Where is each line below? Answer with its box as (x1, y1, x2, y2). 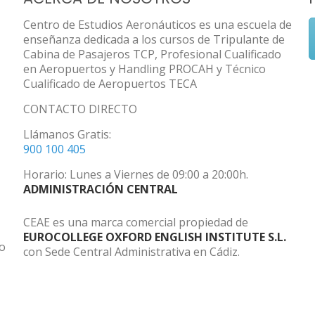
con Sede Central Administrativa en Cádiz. (22, 244, 240, 259)
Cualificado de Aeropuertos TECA (22, 76, 197, 91)
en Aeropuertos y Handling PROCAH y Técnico (22, 61, 266, 77)
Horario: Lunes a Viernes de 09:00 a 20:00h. (22, 167, 248, 182)
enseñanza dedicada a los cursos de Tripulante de (22, 32, 285, 47)
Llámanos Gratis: (22, 127, 111, 142)
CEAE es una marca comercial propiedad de (22, 214, 248, 230)
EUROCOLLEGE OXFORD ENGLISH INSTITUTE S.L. (22, 229, 286, 245)
